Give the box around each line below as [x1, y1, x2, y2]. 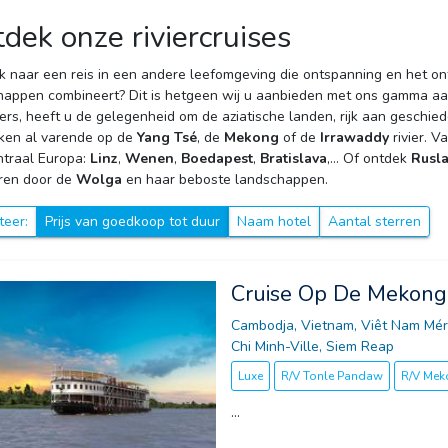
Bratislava [260, 149, 327, 169]
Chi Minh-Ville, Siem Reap [230, 337, 394, 357]
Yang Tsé [137, 128, 197, 148]
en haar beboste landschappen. [122, 170, 328, 190]
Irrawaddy [320, 128, 389, 148]
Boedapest [181, 149, 253, 169]
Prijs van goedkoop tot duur [45, 212, 220, 232]
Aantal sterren [328, 212, 421, 232]
